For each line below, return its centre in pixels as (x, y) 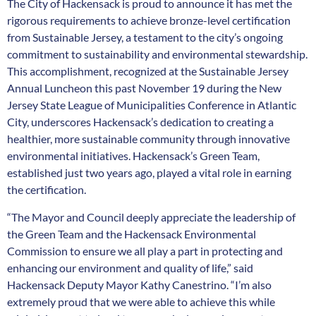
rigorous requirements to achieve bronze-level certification (149, 20)
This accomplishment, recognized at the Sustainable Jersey (148, 71)
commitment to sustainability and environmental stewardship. (157, 54)
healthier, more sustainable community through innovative (148, 139)
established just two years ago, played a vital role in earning (149, 173)
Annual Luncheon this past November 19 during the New (144, 88)
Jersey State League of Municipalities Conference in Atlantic (152, 105)
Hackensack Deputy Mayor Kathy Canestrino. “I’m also (139, 284)
